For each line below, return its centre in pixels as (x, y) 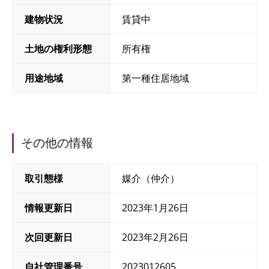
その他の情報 (57, 143)
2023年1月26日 (156, 208)
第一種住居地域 (156, 78)
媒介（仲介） (151, 178)
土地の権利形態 (58, 49)
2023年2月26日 (156, 237)
